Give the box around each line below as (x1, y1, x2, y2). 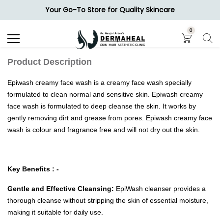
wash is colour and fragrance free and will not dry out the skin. (7, 126, 200, 134)
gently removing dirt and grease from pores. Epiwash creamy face (7, 114, 212, 122)
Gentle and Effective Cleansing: (7, 185, 116, 192)
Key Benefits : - (7, 165, 59, 173)
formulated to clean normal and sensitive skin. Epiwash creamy (7, 90, 203, 98)
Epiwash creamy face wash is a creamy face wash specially (7, 79, 192, 86)
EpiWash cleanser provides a (116, 185, 206, 192)
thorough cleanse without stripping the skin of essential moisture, (7, 196, 208, 204)
